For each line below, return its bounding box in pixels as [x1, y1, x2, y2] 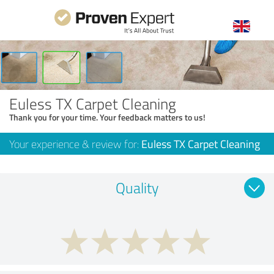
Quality [116, 177, 158, 198]
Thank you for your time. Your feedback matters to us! [9, 111, 206, 123]
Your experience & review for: [9, 136, 141, 151]
